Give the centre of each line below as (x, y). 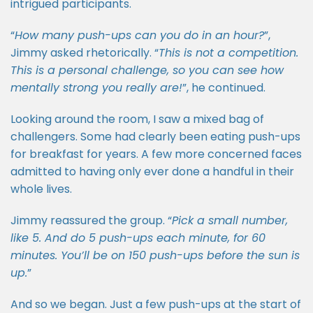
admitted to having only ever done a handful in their (152, 172)
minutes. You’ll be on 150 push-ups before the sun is (155, 255)
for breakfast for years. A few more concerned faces (156, 154)
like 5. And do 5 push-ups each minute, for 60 (138, 238)
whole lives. (41, 189)
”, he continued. (225, 88)
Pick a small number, (230, 220)
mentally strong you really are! (96, 88)
